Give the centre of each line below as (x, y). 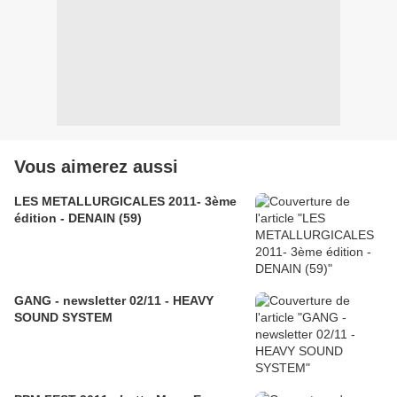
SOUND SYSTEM (63, 318)
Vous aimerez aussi (96, 167)
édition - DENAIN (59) (78, 218)
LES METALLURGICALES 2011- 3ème (125, 202)
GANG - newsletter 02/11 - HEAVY (114, 301)
